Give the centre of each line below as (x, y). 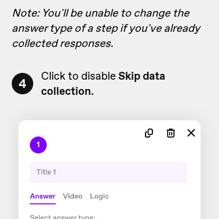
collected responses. (63, 43)
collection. (67, 91)
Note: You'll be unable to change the (100, 12)
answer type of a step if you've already (106, 28)
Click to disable (80, 76)
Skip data (142, 76)
